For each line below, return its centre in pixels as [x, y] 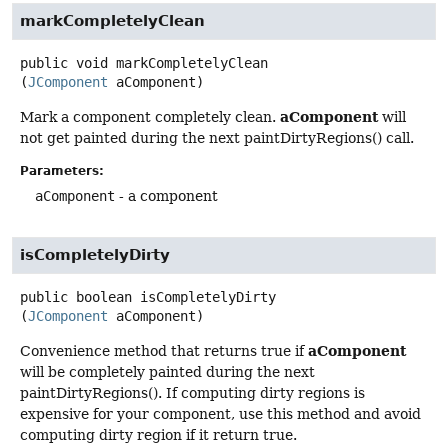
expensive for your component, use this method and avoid [220, 413]
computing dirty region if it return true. [158, 434]
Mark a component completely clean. [150, 117]
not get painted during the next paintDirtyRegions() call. [217, 138]
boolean [104, 296]
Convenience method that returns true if [164, 350]
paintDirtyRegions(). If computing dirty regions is [192, 392]
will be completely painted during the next [167, 371]
